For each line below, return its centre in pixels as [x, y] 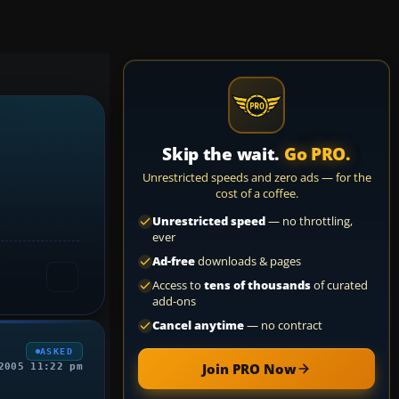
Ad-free [174, 261]
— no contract [283, 326]
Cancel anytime [198, 326]
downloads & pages [248, 261]
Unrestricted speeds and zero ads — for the [256, 177]
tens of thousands [257, 285]
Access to [178, 285]
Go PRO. [317, 154]
